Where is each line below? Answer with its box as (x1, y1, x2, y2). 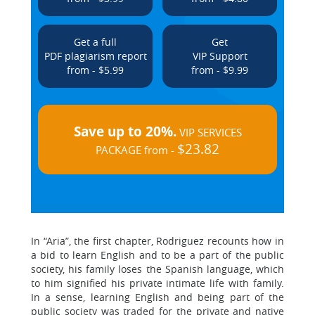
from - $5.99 (67, 63, 124, 77)
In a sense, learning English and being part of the (31, 290, 284, 304)
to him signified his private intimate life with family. (31, 276, 284, 290)
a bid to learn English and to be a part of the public (31, 248, 284, 262)
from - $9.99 (191, 63, 248, 77)
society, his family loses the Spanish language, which (31, 262, 284, 276)
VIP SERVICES (176, 125, 242, 139)
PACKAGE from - (96, 143, 177, 157)
